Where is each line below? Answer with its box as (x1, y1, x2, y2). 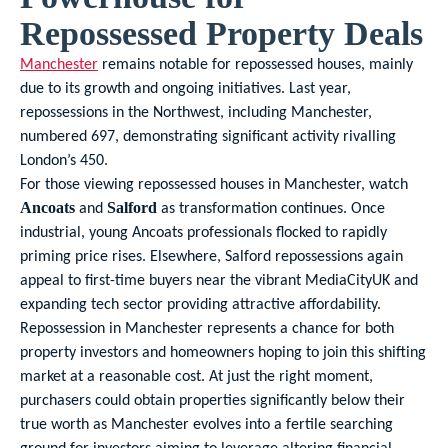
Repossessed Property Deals (20, 15, 423, 52)
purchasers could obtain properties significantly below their (20, 390, 405, 409)
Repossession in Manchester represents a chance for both (20, 318, 394, 337)
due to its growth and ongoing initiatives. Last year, (20, 78, 351, 97)
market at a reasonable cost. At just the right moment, (20, 366, 373, 385)
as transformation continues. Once (157, 198, 385, 217)
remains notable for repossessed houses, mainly (98, 54, 413, 73)
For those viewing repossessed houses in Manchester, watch (20, 174, 408, 193)
